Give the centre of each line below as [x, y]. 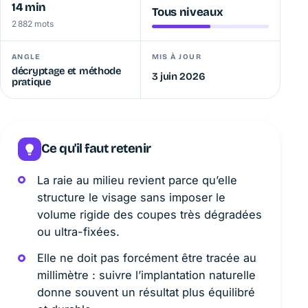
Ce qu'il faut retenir [96, 149]
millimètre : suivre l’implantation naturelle [146, 275]
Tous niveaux [187, 12]
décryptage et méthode [66, 71]
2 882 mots [33, 24]
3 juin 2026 [178, 77]
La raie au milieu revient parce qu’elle [137, 180]
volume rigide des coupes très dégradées [149, 214]
